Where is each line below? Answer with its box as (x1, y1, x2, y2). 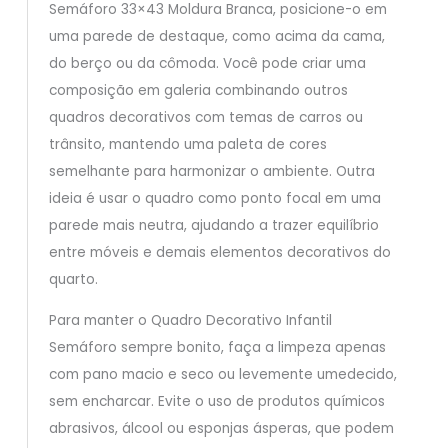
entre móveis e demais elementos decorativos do (48, 243, 391, 263)
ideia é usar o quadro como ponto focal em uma (48, 189, 381, 209)
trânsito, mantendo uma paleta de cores (48, 135, 327, 155)
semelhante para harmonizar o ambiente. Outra (48, 162, 375, 182)
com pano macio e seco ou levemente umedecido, (48, 365, 397, 384)
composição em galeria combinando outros (48, 81, 348, 101)
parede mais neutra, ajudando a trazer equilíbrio (48, 216, 379, 236)
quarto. (48, 270, 98, 290)
